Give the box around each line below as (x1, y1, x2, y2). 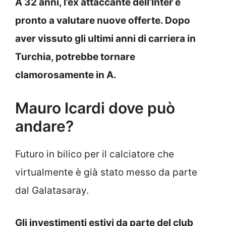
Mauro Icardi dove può (15, 98, 175, 117)
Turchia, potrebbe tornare (15, 51, 135, 63)
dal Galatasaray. (15, 184, 89, 196)
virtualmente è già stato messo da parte (15, 166, 197, 178)
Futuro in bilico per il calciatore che (15, 148, 174, 160)
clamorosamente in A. (15, 69, 117, 81)
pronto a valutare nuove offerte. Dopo (15, 15, 190, 27)
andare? (15, 117, 74, 135)
